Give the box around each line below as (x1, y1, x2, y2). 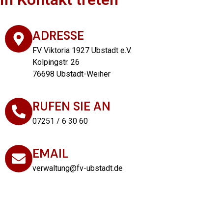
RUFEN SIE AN (32, 99, 110, 114)
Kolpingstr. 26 (32, 57, 80, 67)
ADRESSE (32, 28, 84, 43)
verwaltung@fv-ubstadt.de (32, 164, 123, 173)
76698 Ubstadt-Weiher (32, 69, 110, 79)
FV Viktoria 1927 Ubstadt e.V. (32, 46, 132, 55)
